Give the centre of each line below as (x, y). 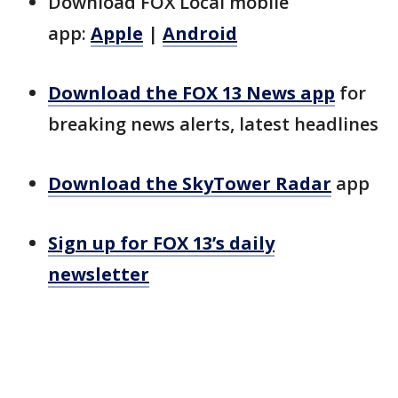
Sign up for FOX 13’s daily (161, 243)
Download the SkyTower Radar (190, 183)
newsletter (99, 274)
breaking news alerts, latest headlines (213, 123)
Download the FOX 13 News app (191, 92)
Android (200, 33)
